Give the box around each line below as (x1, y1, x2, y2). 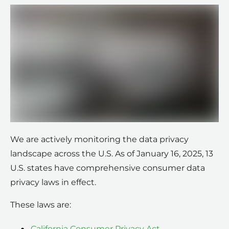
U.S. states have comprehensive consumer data (10, 163, 205, 173)
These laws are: (10, 199, 71, 210)
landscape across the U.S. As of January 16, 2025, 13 (10, 148, 213, 158)
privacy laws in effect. (10, 177, 96, 187)
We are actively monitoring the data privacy (10, 134, 189, 144)
